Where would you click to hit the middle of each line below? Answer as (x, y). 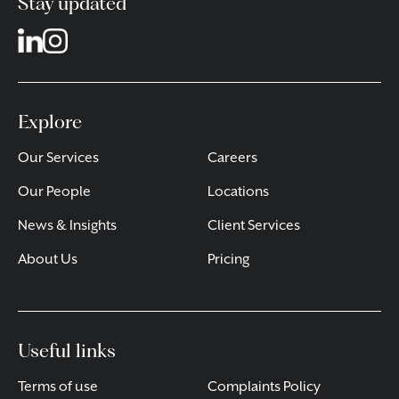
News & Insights (67, 225)
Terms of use (58, 387)
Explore (50, 121)
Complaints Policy (264, 387)
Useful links (67, 350)
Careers (232, 158)
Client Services (254, 225)
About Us (48, 259)
